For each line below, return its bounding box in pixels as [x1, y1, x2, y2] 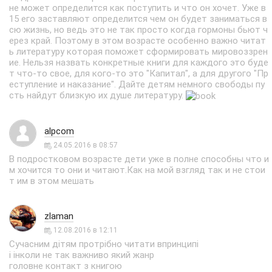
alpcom [44, 126, 74, 137]
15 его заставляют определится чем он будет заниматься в [9, 13, 267, 24]
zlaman [44, 211, 73, 222]
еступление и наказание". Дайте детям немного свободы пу [9, 79, 265, 90]
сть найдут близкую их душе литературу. [9, 90, 186, 101]
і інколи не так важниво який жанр [9, 250, 154, 260]
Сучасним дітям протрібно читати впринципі [9, 239, 199, 250]
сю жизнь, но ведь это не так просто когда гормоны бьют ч [9, 24, 268, 35]
